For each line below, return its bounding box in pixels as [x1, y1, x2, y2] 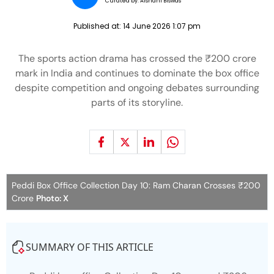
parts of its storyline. [91, 96, 183, 109]
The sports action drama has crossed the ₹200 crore [18, 52, 256, 65]
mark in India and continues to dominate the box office [15, 67, 259, 80]
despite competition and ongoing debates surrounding [15, 81, 259, 94]
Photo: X [36, 193, 68, 204]
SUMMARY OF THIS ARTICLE [26, 240, 154, 254]
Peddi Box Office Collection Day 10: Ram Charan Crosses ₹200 [12, 180, 261, 191]
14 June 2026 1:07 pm [123, 21, 201, 31]
